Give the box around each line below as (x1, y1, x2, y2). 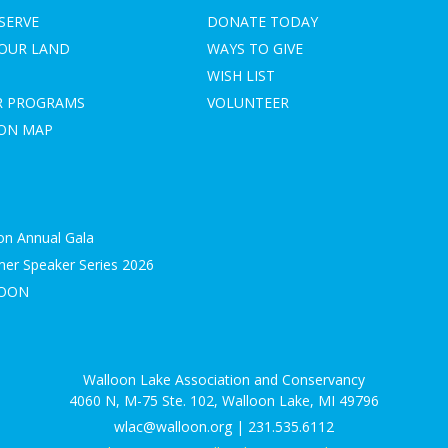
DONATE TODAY (206, 11, 318, 31)
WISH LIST (206, 65, 275, 85)
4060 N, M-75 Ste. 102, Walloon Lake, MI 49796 (69, 390, 379, 410)
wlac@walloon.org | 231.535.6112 (114, 416, 334, 436)
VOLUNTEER (206, 92, 289, 112)
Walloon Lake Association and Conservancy (83, 369, 365, 389)
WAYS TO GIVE (206, 38, 303, 58)
